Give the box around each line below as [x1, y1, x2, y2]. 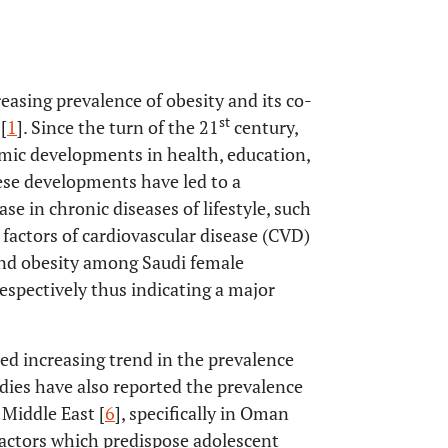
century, [230, 115, 298, 139]
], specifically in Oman [115, 401, 289, 425]
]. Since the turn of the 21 [17, 115, 219, 139]
